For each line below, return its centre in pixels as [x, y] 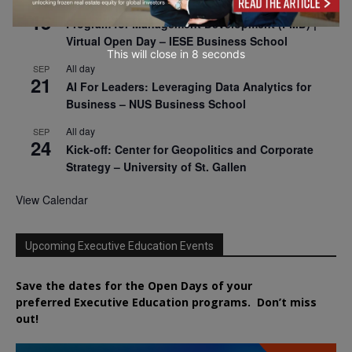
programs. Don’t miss [253, 302]
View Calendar [52, 200]
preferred [45, 302]
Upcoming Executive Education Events [119, 246]
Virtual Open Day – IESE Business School [177, 41]
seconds [222, 54]
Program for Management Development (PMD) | [191, 24]
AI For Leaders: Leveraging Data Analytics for [189, 87]
